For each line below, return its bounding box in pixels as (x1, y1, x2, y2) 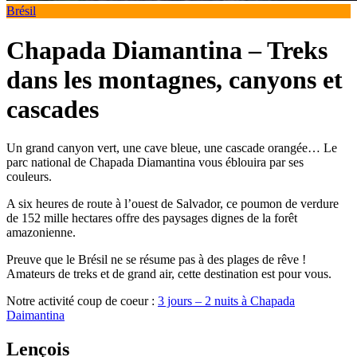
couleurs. (6, 170, 52, 184)
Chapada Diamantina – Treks (6, 35, 328, 65)
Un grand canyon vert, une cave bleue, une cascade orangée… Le (6, 141, 337, 155)
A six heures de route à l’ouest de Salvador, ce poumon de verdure (6, 197, 339, 211)
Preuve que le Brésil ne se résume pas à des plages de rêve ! (6, 253, 306, 267)
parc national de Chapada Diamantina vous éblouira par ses (6, 155, 304, 170)
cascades (6, 94, 99, 124)
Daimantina (6, 308, 65, 323)
